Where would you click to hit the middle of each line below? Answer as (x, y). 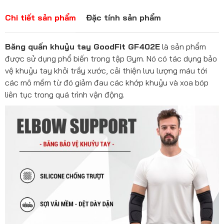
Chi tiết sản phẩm (40, 17)
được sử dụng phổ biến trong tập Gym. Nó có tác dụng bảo (111, 58)
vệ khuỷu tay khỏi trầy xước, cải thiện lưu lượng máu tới (106, 70)
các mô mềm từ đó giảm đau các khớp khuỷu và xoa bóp (107, 82)
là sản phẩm (183, 46)
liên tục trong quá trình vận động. (65, 94)
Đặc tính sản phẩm (123, 17)
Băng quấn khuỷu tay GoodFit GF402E (82, 46)
